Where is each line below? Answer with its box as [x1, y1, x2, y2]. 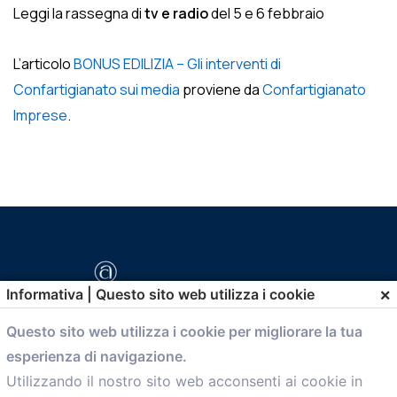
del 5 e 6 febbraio [208, 4, 324, 23]
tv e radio [142, 4, 208, 23]
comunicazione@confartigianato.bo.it [59, 349, 245, 364]
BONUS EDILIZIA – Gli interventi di [74, 54, 281, 74]
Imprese [13, 105, 67, 125]
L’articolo [13, 54, 74, 74]
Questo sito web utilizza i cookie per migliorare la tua [6, 323, 363, 341]
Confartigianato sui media [13, 80, 180, 99]
